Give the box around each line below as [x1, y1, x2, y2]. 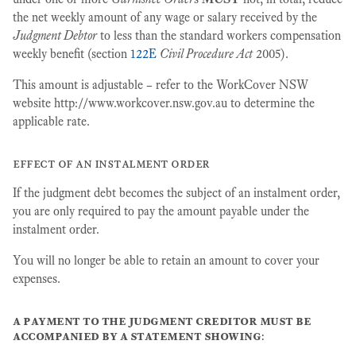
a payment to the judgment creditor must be [13, 313, 311, 329]
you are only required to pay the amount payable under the [13, 203, 309, 219]
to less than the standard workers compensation [97, 28, 341, 44]
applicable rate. [13, 114, 90, 130]
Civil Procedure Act [160, 46, 253, 62]
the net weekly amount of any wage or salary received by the [13, 10, 317, 25]
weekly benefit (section [13, 46, 130, 62]
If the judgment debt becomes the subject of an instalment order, [13, 185, 340, 201]
